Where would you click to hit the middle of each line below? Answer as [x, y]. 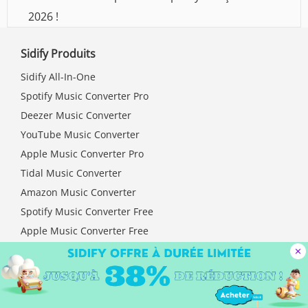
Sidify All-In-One [58, 77]
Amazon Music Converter [78, 192]
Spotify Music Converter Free [87, 212]
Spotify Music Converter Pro [85, 96]
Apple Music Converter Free [85, 231]
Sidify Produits [58, 54]
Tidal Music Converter [71, 173]
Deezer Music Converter [76, 115]
